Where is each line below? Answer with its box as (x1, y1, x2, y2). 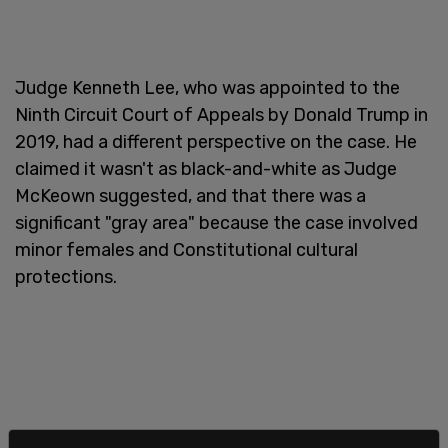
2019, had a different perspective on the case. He (15, 130, 417, 153)
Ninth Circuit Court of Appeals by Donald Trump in (15, 103, 428, 126)
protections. (15, 265, 117, 288)
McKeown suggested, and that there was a (15, 184, 366, 207)
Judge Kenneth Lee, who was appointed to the (15, 76, 400, 99)
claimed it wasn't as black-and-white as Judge (15, 157, 397, 180)
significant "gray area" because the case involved (15, 211, 418, 234)
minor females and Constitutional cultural (15, 238, 358, 261)
